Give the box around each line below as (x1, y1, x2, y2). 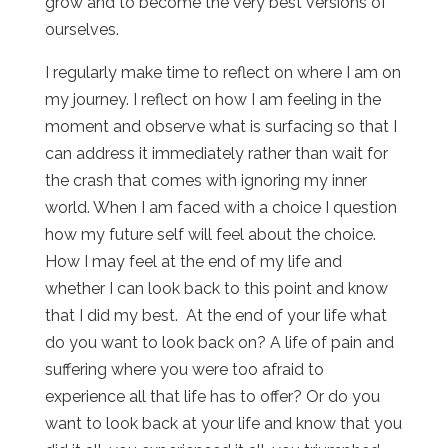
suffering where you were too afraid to (44, 359, 324, 379)
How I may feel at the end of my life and (44, 251, 342, 271)
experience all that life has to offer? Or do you (44, 386, 380, 406)
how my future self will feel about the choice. (44, 224, 376, 244)
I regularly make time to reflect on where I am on (44, 62, 401, 82)
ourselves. (44, 19, 119, 39)
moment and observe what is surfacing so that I (44, 116, 397, 136)
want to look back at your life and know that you (44, 413, 402, 433)
